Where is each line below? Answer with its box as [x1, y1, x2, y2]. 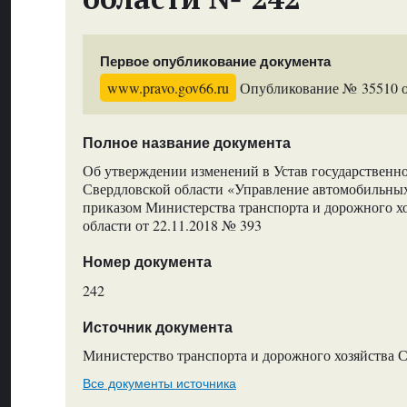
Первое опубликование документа [100, 53, 332, 69]
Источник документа [82, 319, 233, 335]
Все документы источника [82, 375, 236, 391]
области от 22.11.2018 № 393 [82, 214, 262, 234]
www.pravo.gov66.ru [107, 78, 230, 98]
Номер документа [82, 254, 212, 271]
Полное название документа [82, 134, 291, 151]
